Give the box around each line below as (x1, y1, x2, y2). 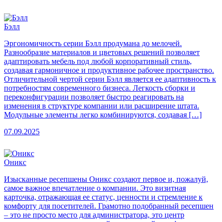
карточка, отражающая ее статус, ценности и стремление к (4, 192, 203, 201)
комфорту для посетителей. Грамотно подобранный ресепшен (4, 201, 214, 210)
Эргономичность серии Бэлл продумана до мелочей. (4, 39, 182, 48)
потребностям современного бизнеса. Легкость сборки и (4, 83, 195, 92)
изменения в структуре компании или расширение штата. (4, 101, 199, 110)
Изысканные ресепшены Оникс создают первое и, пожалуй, (4, 174, 208, 183)
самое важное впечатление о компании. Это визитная (4, 183, 186, 192)
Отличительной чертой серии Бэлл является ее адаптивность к (4, 74, 216, 83)
